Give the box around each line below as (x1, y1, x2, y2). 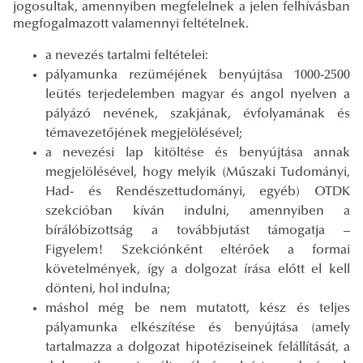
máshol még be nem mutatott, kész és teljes (45, 301, 350, 315)
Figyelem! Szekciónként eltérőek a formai (45, 243, 350, 257)
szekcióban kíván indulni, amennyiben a (45, 204, 350, 218)
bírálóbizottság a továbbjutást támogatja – (45, 224, 350, 237)
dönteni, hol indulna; (45, 282, 170, 296)
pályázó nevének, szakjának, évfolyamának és (45, 107, 350, 121)
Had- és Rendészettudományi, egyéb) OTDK (45, 185, 350, 199)
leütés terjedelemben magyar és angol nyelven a (45, 88, 350, 101)
